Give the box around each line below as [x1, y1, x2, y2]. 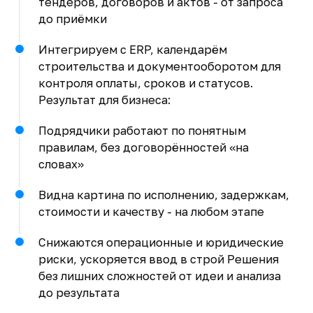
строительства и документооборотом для [38, 59, 281, 73]
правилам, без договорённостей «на [38, 140, 249, 154]
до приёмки [38, 11, 107, 26]
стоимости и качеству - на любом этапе [38, 204, 264, 219]
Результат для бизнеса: [38, 92, 170, 107]
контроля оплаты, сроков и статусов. [38, 75, 253, 90]
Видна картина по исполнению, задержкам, [38, 187, 289, 202]
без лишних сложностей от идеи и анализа [38, 268, 281, 283]
